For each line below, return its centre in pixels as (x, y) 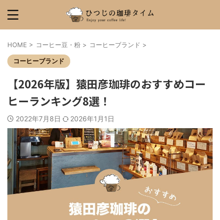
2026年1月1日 (92, 119)
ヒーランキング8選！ (59, 101)
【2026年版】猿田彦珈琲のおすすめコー (107, 83)
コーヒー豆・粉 (58, 45)
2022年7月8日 (39, 119)
